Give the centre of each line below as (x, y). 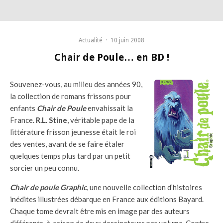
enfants (23, 108)
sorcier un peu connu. (45, 167)
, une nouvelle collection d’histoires (144, 187)
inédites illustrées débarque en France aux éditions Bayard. (107, 199)
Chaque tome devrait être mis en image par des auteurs (100, 211)
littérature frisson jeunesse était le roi (73, 132)
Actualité (90, 40)
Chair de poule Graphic (48, 187)
